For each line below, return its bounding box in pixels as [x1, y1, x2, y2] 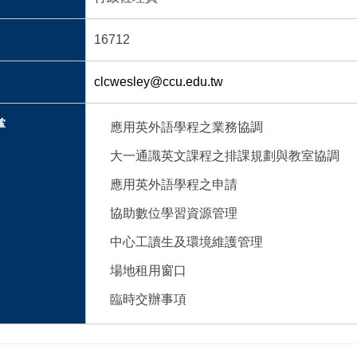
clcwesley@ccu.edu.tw [93, 75, 223, 89]
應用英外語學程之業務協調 [109, 120, 263, 135]
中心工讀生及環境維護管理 [109, 235, 263, 249]
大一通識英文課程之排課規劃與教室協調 [109, 149, 339, 163]
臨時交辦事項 [109, 292, 186, 307]
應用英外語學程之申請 [109, 178, 237, 192]
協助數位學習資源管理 [109, 206, 237, 221]
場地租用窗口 [109, 264, 186, 278]
